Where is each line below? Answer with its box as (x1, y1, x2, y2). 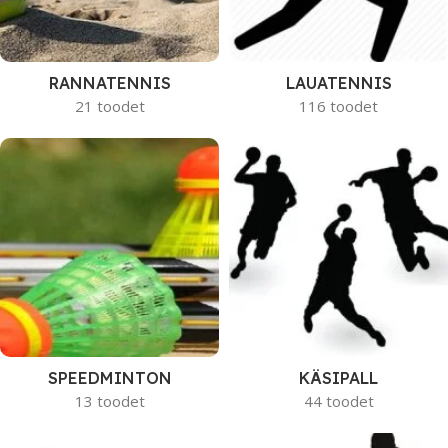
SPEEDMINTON (47, 368, 172, 388)
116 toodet (299, 96, 378, 116)
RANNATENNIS (48, 73, 171, 93)
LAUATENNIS (285, 73, 392, 93)
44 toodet (303, 391, 374, 411)
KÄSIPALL (299, 368, 378, 388)
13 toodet (74, 391, 145, 411)
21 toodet (74, 96, 145, 116)
